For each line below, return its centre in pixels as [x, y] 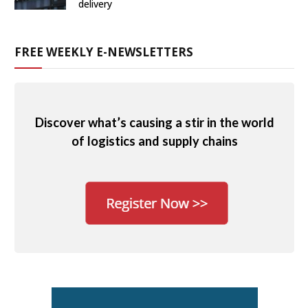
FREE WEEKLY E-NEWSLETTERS [104, 52]
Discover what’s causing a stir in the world [154, 122]
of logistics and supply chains [154, 141]
